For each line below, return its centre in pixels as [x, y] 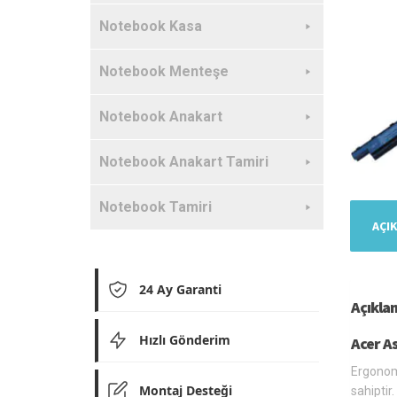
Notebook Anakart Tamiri [184, 162]
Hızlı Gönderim [185, 340]
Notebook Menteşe [164, 71]
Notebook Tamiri [156, 207]
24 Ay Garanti [180, 289]
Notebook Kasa [151, 26]
